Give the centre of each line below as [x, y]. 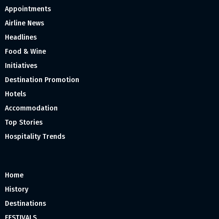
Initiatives [21, 66]
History [17, 190]
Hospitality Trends [35, 137]
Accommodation [31, 109]
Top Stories [24, 123]
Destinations [25, 204]
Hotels [15, 94]
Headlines [21, 38]
